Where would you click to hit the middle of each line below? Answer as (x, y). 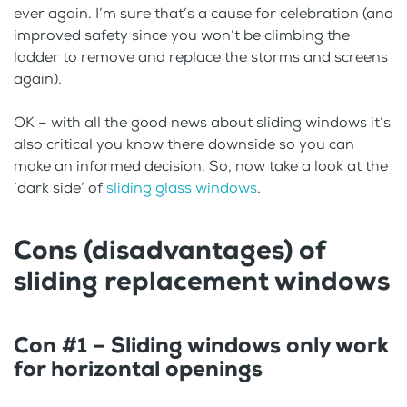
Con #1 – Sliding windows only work (201, 345)
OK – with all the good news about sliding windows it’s (202, 122)
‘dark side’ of (60, 187)
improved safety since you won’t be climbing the (182, 35)
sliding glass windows (182, 187)
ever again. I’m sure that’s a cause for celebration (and (203, 13)
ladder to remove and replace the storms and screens (201, 56)
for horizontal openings (138, 368)
